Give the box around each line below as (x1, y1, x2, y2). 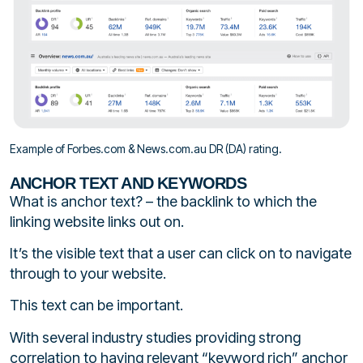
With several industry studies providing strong (10, 328, 301, 346)
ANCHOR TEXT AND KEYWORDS (10, 173, 246, 192)
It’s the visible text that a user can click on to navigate (10, 244, 352, 262)
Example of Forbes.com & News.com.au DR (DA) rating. (10, 141, 282, 156)
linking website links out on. (10, 212, 184, 230)
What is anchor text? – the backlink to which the (10, 192, 317, 210)
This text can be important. (10, 297, 183, 314)
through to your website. (10, 264, 166, 282)
